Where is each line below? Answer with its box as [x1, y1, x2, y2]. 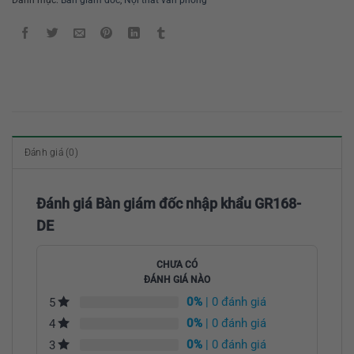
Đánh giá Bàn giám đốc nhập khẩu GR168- [36, 194, 301, 212]
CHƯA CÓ [156, 258, 198, 270]
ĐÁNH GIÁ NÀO [144, 273, 210, 285]
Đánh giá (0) [24, 146, 78, 158]
